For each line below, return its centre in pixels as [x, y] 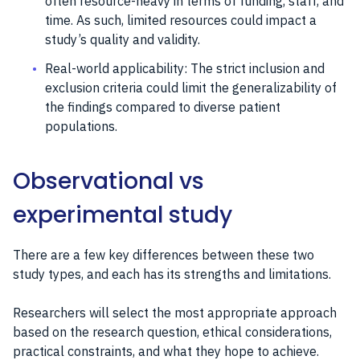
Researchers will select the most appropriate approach [175, 312]
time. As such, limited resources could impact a [181, 20]
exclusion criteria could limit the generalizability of [191, 87]
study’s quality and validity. [123, 39]
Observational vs [108, 181]
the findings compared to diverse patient [163, 106]
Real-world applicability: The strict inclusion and [185, 68]
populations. [81, 126]
